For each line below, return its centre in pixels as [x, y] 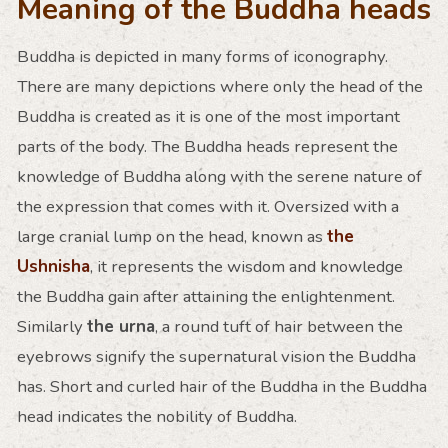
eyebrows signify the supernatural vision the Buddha [216, 356]
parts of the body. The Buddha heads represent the [207, 146]
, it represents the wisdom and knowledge [246, 266]
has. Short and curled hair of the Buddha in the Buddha [221, 386]
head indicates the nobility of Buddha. [156, 416]
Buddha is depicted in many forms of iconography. [202, 56]
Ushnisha [53, 266]
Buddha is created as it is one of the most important [208, 116]
